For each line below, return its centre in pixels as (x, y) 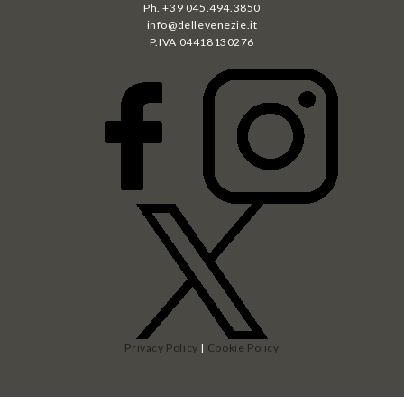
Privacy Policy (161, 347)
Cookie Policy (243, 347)
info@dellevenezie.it (202, 24)
